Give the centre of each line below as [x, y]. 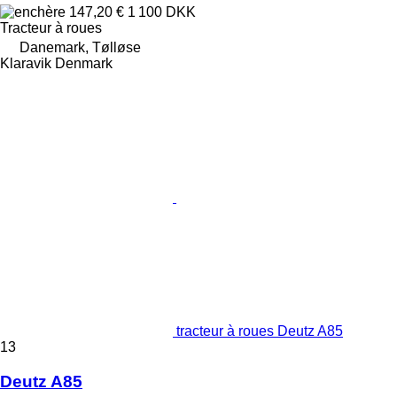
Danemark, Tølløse [80, 47]
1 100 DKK [162, 12]
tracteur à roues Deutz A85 [260, 331]
